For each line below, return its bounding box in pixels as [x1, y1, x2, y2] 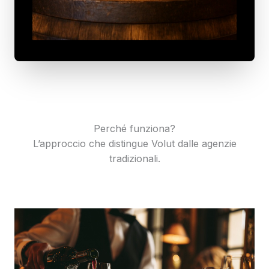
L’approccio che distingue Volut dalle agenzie [32, 137, 237, 150]
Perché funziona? [94, 122, 175, 134]
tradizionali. [109, 152, 160, 165]
